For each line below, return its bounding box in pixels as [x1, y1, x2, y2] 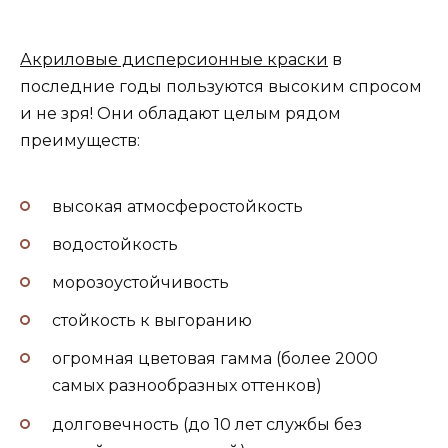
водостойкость [52, 234, 178, 254]
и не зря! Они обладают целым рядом [20, 104, 341, 124]
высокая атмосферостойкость [52, 196, 303, 216]
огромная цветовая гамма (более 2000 [52, 349, 378, 369]
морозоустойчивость [52, 273, 229, 293]
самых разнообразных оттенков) [52, 376, 322, 396]
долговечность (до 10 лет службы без [52, 414, 362, 434]
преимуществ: [20, 131, 140, 151]
